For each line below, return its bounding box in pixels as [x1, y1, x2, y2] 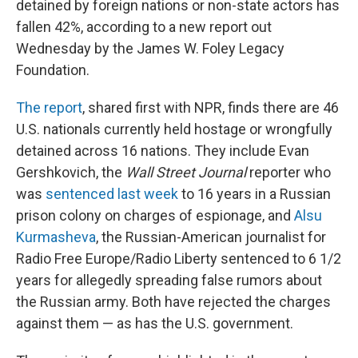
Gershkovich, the [16, 164, 125, 181]
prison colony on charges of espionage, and [16, 207, 294, 224]
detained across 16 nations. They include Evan [16, 142, 309, 159]
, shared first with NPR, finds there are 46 [82, 99, 339, 116]
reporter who [246, 164, 331, 181]
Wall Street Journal [125, 164, 246, 181]
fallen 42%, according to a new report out [16, 18, 272, 35]
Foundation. [16, 62, 89, 78]
